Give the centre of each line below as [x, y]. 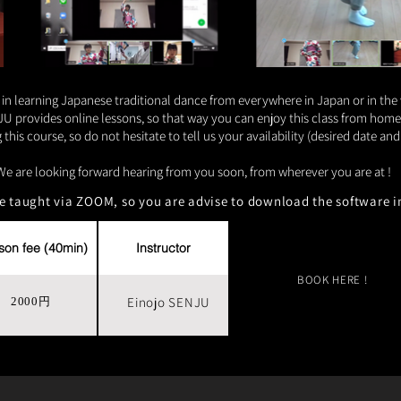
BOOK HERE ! [333, 280]
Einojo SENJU [169, 302]
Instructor [163, 247]
